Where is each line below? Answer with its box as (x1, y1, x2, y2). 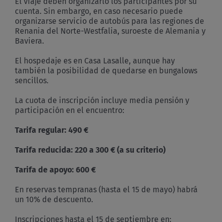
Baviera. (15, 36, 44, 46)
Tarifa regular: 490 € (15, 125, 88, 135)
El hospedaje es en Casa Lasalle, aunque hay (15, 55, 175, 65)
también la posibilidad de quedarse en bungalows (15, 65, 197, 75)
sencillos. (15, 75, 49, 85)
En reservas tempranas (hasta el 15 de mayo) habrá (15, 184, 198, 194)
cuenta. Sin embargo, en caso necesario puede (15, 6, 183, 16)
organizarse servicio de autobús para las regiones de (15, 16, 204, 26)
